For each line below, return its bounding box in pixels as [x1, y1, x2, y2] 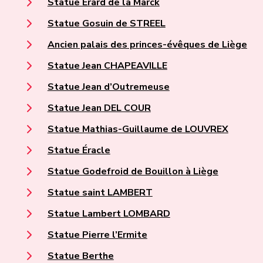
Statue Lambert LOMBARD [47, 207, 170, 221]
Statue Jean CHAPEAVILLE [47, 59, 167, 73]
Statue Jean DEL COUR [47, 102, 151, 115]
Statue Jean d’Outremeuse [47, 80, 170, 94]
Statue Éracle [47, 144, 110, 157]
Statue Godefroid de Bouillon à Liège [47, 165, 218, 178]
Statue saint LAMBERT [47, 186, 153, 200]
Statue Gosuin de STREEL [47, 17, 166, 31]
